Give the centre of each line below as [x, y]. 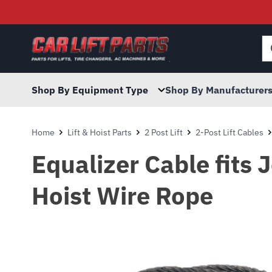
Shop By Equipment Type [90, 90]
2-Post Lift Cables [229, 132]
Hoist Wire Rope [122, 195]
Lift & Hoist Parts [100, 132]
